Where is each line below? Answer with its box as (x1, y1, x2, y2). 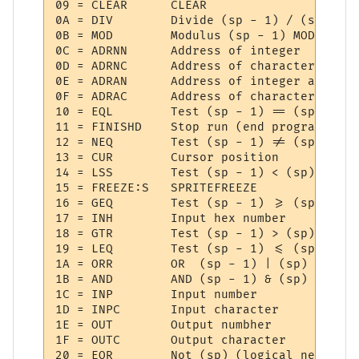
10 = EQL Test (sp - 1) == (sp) (55, 105, 150, 119)
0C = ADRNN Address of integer (55, 44, 150, 58)
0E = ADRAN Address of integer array (55, 75, 150, 89)
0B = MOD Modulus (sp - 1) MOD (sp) (55, 29, 150, 43)
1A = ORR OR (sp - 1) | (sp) (55, 257, 150, 272)
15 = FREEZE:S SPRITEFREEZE (55, 181, 157, 196)
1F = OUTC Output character (55, 333, 150, 348)
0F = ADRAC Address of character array (55, 90, 150, 104)
